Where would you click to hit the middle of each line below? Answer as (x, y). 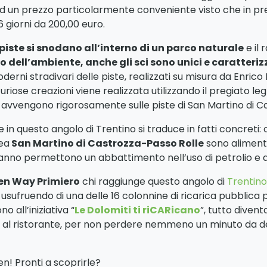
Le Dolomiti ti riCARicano (137, 210)
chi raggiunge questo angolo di (153, 182)
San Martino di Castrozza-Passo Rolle (107, 144)
